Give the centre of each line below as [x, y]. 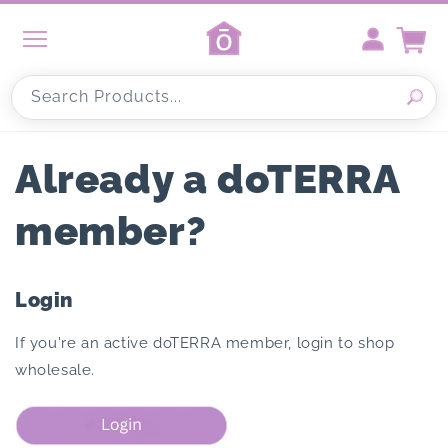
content [59, 33]
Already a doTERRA [207, 178]
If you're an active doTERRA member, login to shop [205, 342]
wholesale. [55, 369]
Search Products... [106, 96]
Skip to [56, 15]
